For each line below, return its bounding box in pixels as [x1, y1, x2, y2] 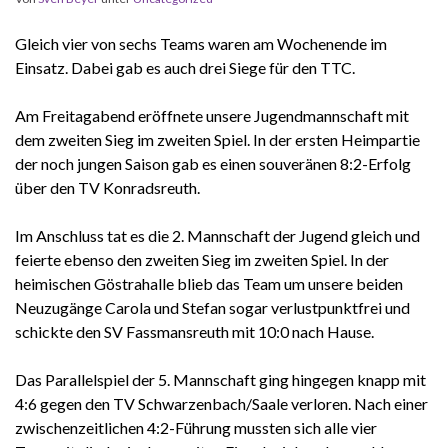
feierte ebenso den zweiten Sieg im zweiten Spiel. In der [15, 249, 389, 269]
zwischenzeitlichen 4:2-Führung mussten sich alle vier [15, 417, 377, 437]
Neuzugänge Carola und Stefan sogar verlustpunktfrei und [15, 297, 410, 317]
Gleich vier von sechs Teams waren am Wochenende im [15, 33, 387, 53]
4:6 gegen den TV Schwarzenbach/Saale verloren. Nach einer [15, 393, 428, 413]
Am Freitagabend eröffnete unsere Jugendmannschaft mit [15, 105, 409, 125]
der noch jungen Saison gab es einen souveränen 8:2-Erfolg [15, 153, 411, 173]
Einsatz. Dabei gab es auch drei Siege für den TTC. [15, 57, 355, 77]
